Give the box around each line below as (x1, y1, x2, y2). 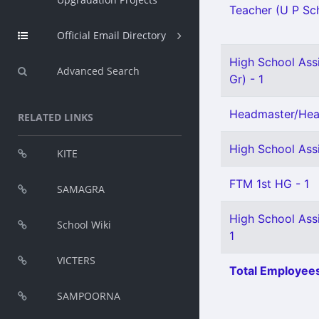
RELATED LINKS (18, 110, 93, 124)
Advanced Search (57, 64, 140, 78)
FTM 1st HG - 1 (229, 177, 309, 191)
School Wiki (57, 218, 111, 231)
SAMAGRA (57, 182, 105, 196)
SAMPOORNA (57, 289, 120, 303)
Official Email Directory (57, 28, 166, 42)
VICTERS (57, 253, 95, 267)
